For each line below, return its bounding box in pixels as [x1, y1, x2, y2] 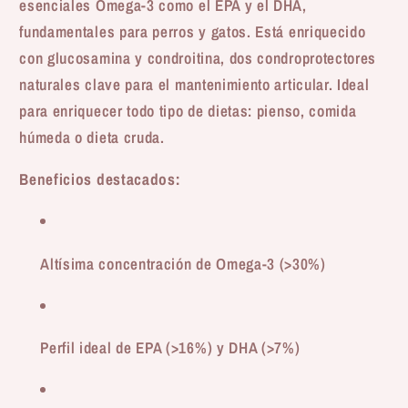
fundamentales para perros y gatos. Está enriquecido [19, 20, 366, 42]
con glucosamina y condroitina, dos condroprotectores [19, 46, 377, 68]
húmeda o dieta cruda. [19, 126, 165, 148]
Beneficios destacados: [19, 168, 181, 190]
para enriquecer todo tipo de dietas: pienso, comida [19, 99, 357, 121]
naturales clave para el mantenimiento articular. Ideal [19, 73, 370, 95]
